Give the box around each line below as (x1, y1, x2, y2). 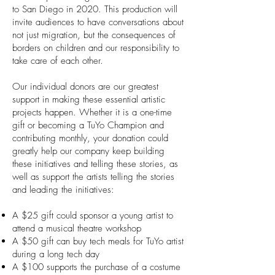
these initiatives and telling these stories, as (12, 158, 178, 170)
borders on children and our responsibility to (12, 42, 179, 54)
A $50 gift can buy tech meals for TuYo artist (12, 235, 184, 247)
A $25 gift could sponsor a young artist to (12, 209, 173, 222)
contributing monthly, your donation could (12, 132, 168, 144)
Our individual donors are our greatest (12, 80, 158, 93)
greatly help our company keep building (12, 145, 165, 157)
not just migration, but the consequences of (12, 29, 176, 41)
